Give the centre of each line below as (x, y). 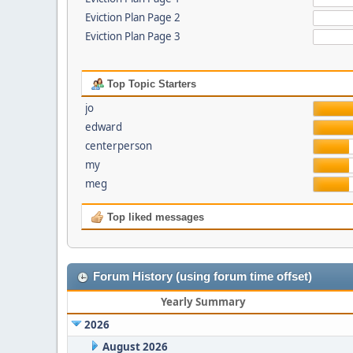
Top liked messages (154, 217)
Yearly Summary (203, 302)
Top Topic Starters (150, 84)
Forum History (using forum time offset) (203, 277)
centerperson (118, 146)
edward (103, 127)
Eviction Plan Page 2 (132, 17)
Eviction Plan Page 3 (132, 36)
